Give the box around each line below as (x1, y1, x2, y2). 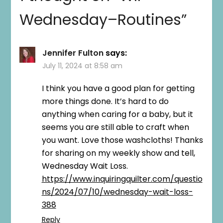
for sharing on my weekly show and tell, (41, 147, 195, 159)
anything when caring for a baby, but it (41, 108, 193, 120)
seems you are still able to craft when (41, 121, 189, 133)
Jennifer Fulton (42, 47, 104, 59)
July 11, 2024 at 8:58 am (42, 60, 122, 71)
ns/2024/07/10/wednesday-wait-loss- (41, 186, 193, 198)
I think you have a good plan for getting (41, 82, 195, 94)
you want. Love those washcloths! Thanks (41, 134, 203, 146)
